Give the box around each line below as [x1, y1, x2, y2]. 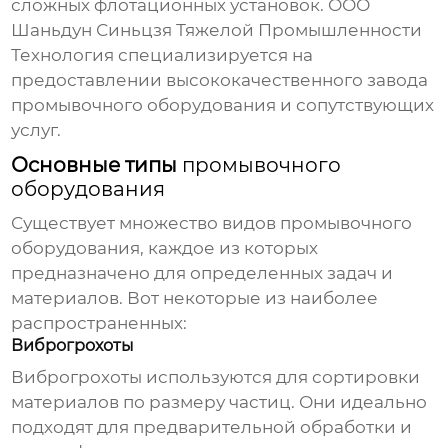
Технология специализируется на [11, 45, 314, 66]
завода [367, 70, 429, 91]
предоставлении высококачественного [11, 70, 368, 91]
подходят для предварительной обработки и [11, 417, 413, 438]
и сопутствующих [276, 95, 435, 116]
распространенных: [11, 313, 188, 334]
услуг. [11, 120, 62, 141]
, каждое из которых [140, 238, 319, 259]
